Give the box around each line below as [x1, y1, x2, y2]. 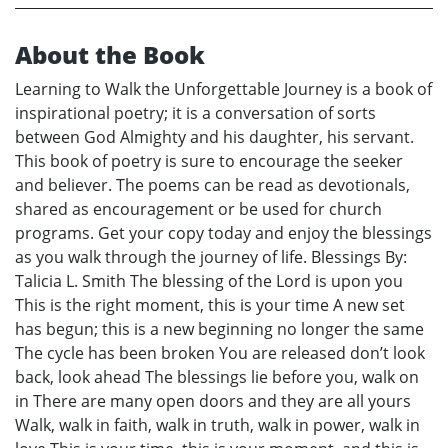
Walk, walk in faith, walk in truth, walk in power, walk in [15, 414, 420, 437]
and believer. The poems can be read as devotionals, [15, 174, 410, 197]
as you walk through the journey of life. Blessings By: [15, 246, 407, 269]
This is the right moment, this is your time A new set [15, 294, 405, 317]
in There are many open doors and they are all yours [15, 390, 411, 413]
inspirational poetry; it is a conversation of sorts [15, 102, 376, 125]
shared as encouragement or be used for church [15, 198, 382, 221]
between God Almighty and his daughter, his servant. [15, 126, 414, 149]
